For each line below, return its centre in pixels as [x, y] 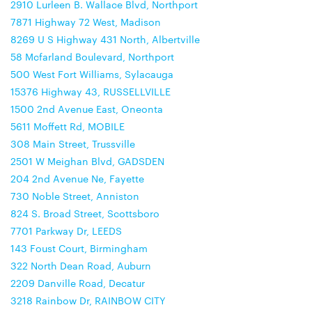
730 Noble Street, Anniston [75, 196]
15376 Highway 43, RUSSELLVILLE [91, 91]
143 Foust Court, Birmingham [79, 248]
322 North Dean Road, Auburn [81, 265]
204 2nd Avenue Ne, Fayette [77, 178]
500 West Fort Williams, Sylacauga [92, 74]
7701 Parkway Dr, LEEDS [66, 231]
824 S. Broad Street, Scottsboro [85, 213]
